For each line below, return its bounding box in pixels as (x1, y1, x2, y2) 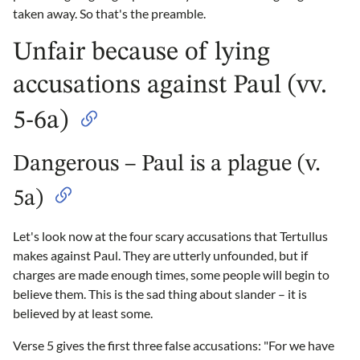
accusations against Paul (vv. (13, 72, 327, 100)
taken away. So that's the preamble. (13, 6, 206, 22)
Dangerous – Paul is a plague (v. (13, 153, 321, 177)
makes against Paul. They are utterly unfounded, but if (13, 247, 308, 264)
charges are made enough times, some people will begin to (13, 267, 329, 283)
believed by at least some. (13, 305, 153, 321)
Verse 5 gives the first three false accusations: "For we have (13, 337, 334, 354)
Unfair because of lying (13, 39, 270, 67)
